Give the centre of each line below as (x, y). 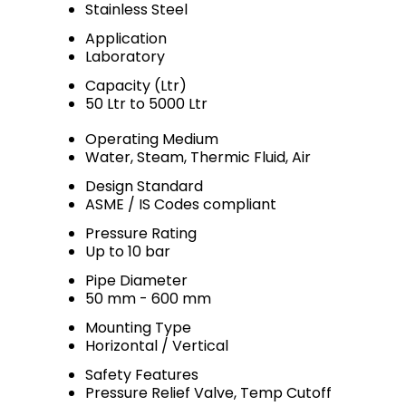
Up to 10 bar (128, 251)
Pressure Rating (141, 233)
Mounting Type (138, 328)
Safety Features (142, 375)
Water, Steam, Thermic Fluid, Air (198, 157)
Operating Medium (152, 139)
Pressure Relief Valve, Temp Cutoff (208, 393)
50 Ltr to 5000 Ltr (146, 104)
